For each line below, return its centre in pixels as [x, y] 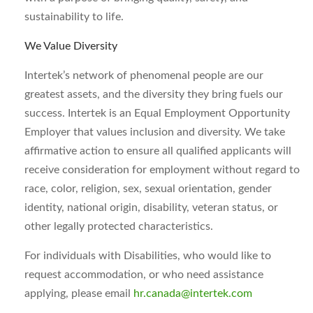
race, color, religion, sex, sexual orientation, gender [148, 189]
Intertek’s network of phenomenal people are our [144, 75]
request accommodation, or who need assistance [144, 275]
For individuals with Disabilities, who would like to [148, 256]
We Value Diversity [71, 46]
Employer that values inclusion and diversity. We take [155, 132]
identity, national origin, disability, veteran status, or [151, 208]
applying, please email [79, 293]
